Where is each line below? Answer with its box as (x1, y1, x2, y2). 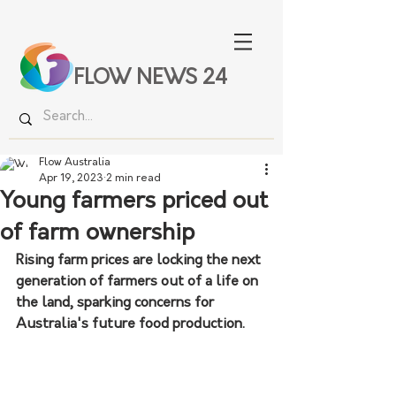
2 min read (106, 173, 161, 184)
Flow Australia (39, 157, 110, 168)
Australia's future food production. (16, 317, 245, 331)
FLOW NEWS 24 (73, 69, 227, 89)
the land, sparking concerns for (16, 296, 217, 310)
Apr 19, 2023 (39, 173, 103, 184)
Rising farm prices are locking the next (16, 254, 264, 268)
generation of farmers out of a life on (16, 275, 262, 289)
